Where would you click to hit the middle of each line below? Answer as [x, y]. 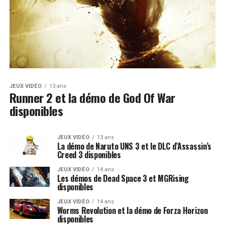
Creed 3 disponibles [89, 155]
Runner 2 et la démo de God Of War [92, 98]
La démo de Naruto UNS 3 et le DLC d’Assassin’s [134, 146]
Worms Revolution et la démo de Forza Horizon [132, 211]
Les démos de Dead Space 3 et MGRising [123, 179]
